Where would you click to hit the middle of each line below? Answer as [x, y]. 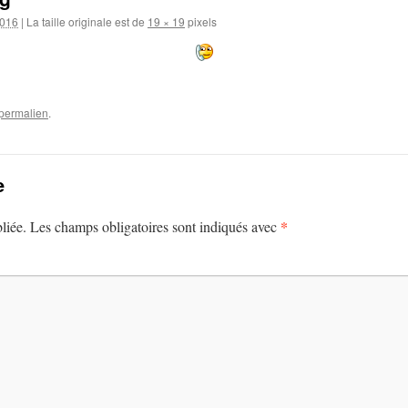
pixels [201, 21]
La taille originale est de [86, 21]
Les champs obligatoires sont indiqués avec [155, 226]
